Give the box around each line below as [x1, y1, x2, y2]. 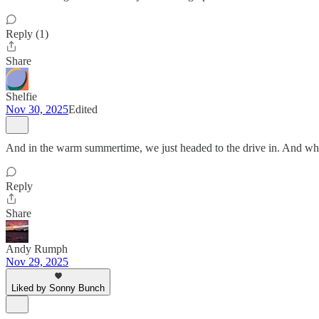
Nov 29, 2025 [6, 256, 68, 268]
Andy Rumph [6, 243, 68, 255]
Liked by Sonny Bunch [11, 283, 105, 293]
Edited [68, 103, 98, 115]
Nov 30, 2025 [6, 103, 68, 115]
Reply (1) [6, 28, 48, 40]
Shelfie [6, 90, 37, 103]
